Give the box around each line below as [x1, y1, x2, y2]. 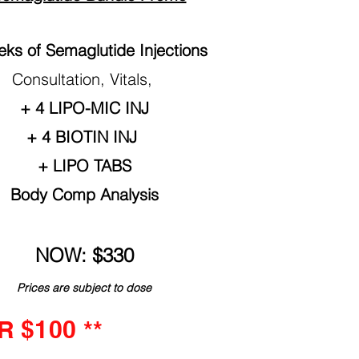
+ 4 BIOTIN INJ [26, 126, 137, 147]
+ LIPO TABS [37, 155, 131, 175]
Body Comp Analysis [10, 184, 159, 204]
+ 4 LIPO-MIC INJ [19, 97, 149, 118]
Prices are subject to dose [17, 280, 151, 295]
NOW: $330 [34, 243, 134, 267]
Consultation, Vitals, [11, 68, 157, 89]
